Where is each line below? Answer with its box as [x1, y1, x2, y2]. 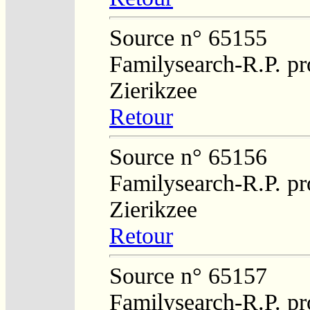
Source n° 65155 [109, 24, 267, 51]
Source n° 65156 [109, 143, 267, 170]
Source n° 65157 [109, 262, 267, 289]
